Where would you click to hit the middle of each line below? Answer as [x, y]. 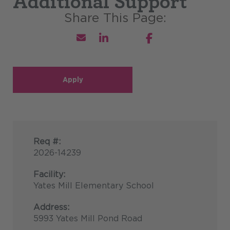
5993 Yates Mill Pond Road [88, 219]
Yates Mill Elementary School [94, 186]
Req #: [47, 142]
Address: [51, 207]
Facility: [49, 175]
